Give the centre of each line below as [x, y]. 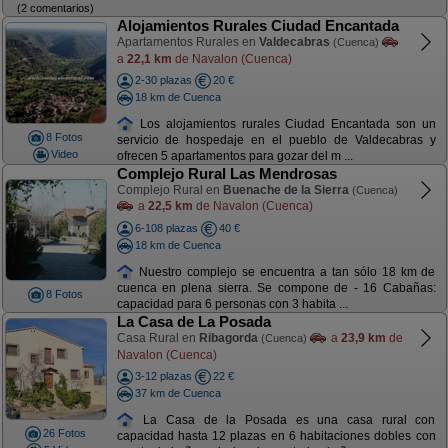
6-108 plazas [166, 228]
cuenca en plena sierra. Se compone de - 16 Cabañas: [276, 288]
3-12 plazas [163, 376]
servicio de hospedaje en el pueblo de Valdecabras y [276, 140]
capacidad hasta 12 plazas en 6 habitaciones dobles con [276, 436]
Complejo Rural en [169, 190]
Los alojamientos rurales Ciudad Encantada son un [285, 123]
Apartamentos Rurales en [187, 42]
